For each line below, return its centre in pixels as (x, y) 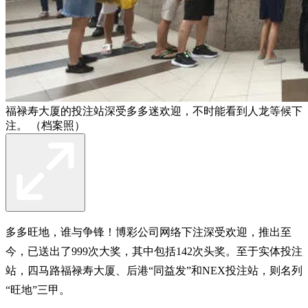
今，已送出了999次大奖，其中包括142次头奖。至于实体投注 (154, 251)
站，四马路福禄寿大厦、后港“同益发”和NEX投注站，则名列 (154, 270)
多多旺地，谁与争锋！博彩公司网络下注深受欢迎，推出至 (148, 232)
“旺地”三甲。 (38, 289)
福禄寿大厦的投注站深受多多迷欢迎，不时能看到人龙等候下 (154, 111)
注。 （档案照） (45, 125)
